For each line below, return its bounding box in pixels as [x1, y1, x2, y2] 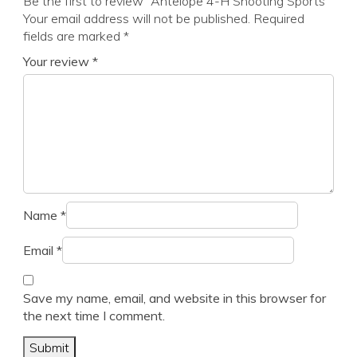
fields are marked [23, 28, 124, 45]
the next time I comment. [23, 308, 165, 324]
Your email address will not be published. [23, 10, 250, 27]
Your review [23, 53, 92, 70]
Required [253, 10, 304, 27]
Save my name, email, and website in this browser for [23, 290, 326, 307]
